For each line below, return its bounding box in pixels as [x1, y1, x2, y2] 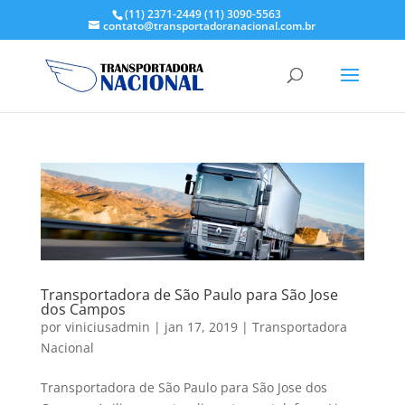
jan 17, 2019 [164, 317, 238, 335]
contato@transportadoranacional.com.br [103, 18, 316, 33]
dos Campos [40, 298, 126, 319]
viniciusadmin [64, 317, 150, 335]
